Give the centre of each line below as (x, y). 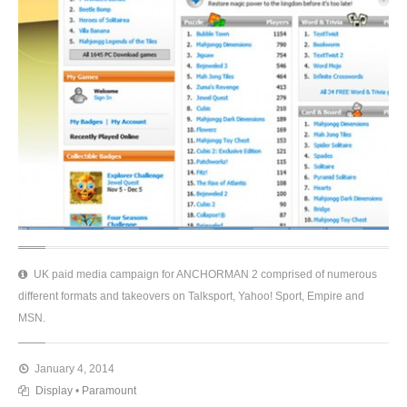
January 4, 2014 (73, 368)
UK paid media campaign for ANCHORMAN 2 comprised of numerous (204, 274)
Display (54, 390)
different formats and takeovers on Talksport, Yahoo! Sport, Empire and (191, 296)
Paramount (109, 390)
